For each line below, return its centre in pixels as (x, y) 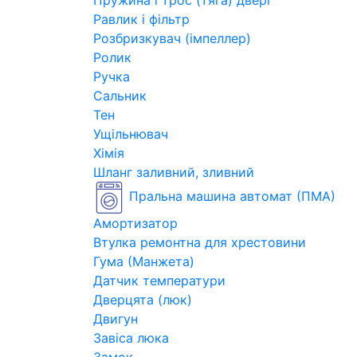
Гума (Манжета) (144, 261)
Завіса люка (131, 338)
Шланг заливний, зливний (174, 172)
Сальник (120, 96)
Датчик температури (159, 280)
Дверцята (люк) (143, 300)
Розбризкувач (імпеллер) (172, 38)
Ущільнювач (131, 134)
